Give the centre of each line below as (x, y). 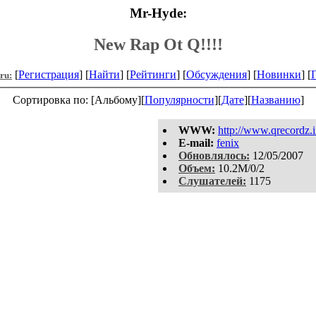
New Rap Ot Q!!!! (158, 44)
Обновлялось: (214, 155)
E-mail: (196, 142)
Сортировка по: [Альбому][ (78, 99)
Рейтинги (153, 74)
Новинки (279, 74)
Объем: (197, 168)
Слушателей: (212, 181)
